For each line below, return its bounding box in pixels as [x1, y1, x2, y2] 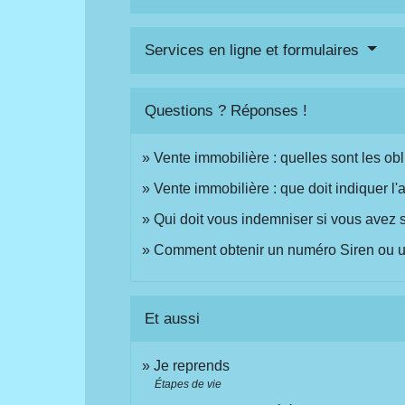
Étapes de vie [155, 378, 222, 391]
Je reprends [154, 358, 231, 374]
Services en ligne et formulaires [145, 41, 364, 59]
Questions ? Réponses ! [145, 101, 308, 119]
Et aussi [145, 310, 201, 328]
